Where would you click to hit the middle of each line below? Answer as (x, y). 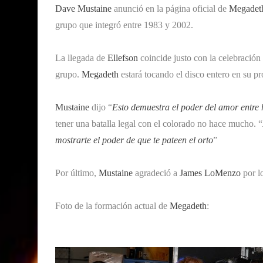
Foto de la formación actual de (112, 205)
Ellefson (123, 58)
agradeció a (156, 173)
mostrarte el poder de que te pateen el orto (134, 140)
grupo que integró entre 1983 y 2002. (124, 25)
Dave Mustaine (83, 8)
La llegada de (81, 58)
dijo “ (101, 107)
